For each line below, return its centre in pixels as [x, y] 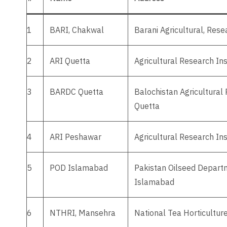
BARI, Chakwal [77, 30]
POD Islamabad [79, 168]
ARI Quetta [70, 61]
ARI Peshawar [75, 137]
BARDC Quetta [77, 92]
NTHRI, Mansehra [83, 213]
